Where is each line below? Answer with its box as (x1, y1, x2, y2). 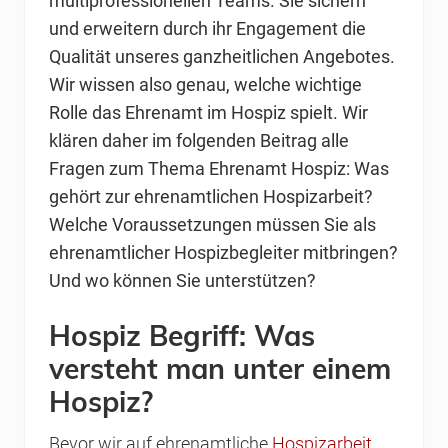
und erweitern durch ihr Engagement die (49, 19, 366, 40)
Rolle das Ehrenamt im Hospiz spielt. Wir (49, 103, 368, 124)
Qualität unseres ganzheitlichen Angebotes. (49, 47, 395, 68)
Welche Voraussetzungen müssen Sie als (49, 215, 376, 236)
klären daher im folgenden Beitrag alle (49, 131, 349, 152)
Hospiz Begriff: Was (49, 318, 315, 354)
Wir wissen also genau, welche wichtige (49, 75, 362, 96)
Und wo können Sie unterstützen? (49, 271, 316, 292)
